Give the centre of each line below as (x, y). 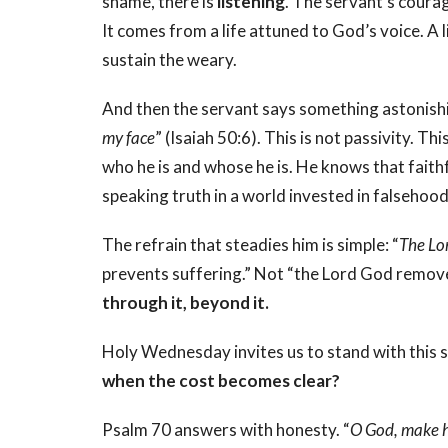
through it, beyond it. (185, 303)
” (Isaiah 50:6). (208, 138)
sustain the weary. (169, 60)
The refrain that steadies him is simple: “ (250, 245)
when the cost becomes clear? (221, 381)
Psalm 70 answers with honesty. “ (226, 430)
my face (128, 138)
